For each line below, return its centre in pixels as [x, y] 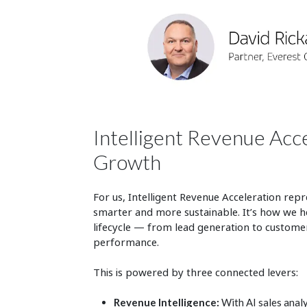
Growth [127, 161]
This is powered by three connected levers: [195, 272]
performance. [127, 242]
